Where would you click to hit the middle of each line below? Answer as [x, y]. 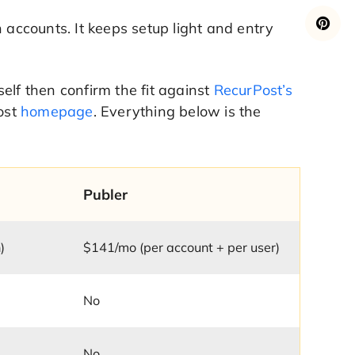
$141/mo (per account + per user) [182, 247]
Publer [106, 194]
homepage [57, 111]
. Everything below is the [177, 111]
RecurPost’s [253, 90]
